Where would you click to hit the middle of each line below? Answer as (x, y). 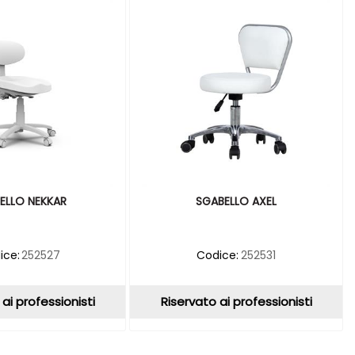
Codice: (218, 255)
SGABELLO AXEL (236, 201)
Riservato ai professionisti (236, 301)
